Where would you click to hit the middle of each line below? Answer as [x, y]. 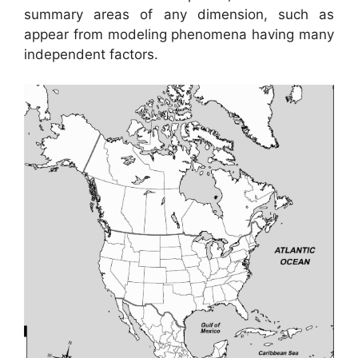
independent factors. [91, 54]
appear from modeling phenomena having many [179, 34]
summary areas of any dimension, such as [179, 14]
